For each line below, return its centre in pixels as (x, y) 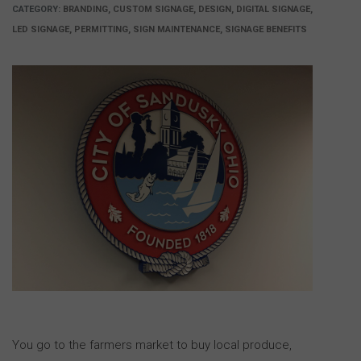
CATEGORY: (37, 10)
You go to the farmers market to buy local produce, (152, 344)
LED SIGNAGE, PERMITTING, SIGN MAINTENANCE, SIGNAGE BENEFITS (160, 30)
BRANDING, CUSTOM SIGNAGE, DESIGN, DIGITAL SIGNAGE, (188, 10)
